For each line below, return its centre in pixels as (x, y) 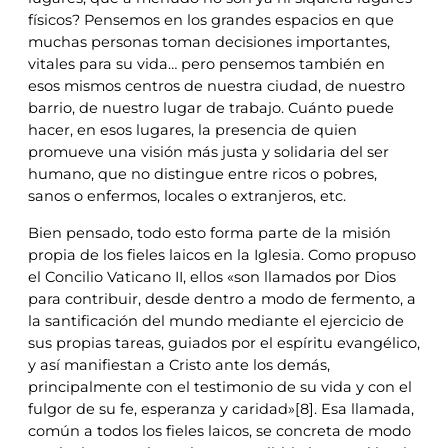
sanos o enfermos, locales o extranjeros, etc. (187, 196)
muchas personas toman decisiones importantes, (209, 42)
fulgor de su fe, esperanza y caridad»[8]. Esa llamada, (221, 408)
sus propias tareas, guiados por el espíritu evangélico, (224, 342)
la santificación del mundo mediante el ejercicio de (216, 320)
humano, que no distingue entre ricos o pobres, (202, 174)
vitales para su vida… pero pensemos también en (206, 64)
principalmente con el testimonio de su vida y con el (220, 386)
